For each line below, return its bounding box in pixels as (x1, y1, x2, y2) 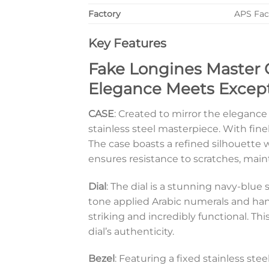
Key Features (88, 36, 166, 51)
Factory (88, 8, 121, 20)
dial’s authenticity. (88, 225, 174, 237)
